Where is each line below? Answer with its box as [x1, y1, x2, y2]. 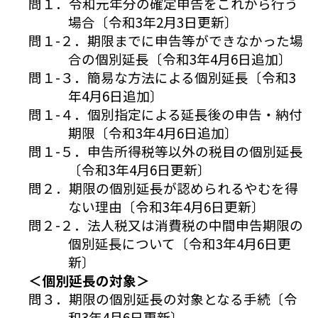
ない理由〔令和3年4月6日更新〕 [68, 197, 265, 216]
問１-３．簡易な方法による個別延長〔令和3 [28, 67, 296, 87]
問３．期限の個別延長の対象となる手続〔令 [28, 289, 297, 309]
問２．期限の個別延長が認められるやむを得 [28, 178, 298, 198]
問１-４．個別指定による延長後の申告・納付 [28, 104, 302, 124]
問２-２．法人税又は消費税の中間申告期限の [28, 215, 303, 235]
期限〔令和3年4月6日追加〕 [68, 123, 238, 143]
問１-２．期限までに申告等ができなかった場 [28, 31, 303, 50]
